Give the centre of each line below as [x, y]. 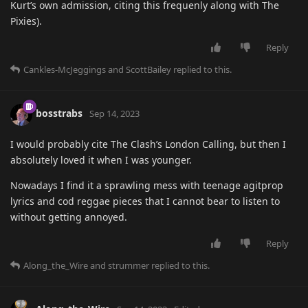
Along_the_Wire [56, 265]
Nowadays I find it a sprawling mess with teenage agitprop [147, 185]
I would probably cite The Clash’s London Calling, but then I [148, 144]
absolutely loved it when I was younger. [101, 159]
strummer [129, 265]
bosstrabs [59, 113]
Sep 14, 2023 [114, 114]
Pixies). [26, 21]
